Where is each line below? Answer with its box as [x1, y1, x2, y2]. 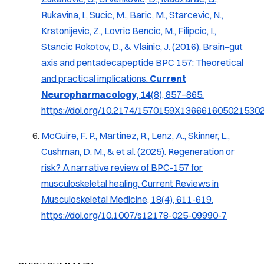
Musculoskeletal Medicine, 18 [41, 193, 161, 206]
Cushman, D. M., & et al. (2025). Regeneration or [41, 146, 235, 158]
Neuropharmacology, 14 [41, 88, 151, 101]
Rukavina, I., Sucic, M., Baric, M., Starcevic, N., [41, 9, 223, 21]
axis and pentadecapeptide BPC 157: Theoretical [41, 57, 243, 69]
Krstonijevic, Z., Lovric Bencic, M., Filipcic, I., [41, 25, 216, 37]
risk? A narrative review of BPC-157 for [41, 161, 203, 174]
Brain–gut [203, 41, 243, 53]
